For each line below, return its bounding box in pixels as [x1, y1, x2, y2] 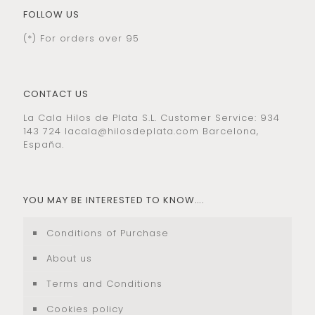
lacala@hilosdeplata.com [65, 124, 199, 138]
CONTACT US [23, 86, 89, 101]
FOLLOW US [23, 7, 79, 21]
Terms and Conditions [46, 276, 162, 290]
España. [23, 137, 64, 151]
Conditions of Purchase [46, 226, 169, 240]
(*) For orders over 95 [23, 31, 139, 45]
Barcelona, [199, 124, 259, 138]
